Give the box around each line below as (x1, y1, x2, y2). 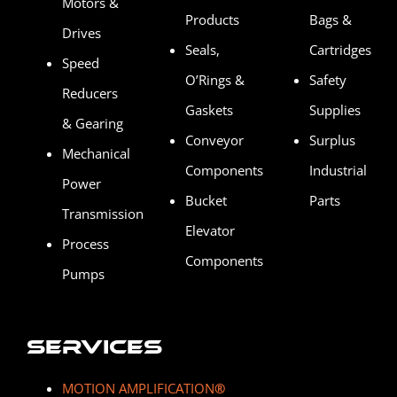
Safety (308, 70, 346, 89)
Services (26, 334, 162, 359)
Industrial (308, 160, 367, 179)
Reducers (61, 83, 118, 102)
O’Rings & (185, 70, 245, 89)
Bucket (185, 191, 228, 209)
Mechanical (61, 144, 130, 162)
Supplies (308, 100, 361, 119)
